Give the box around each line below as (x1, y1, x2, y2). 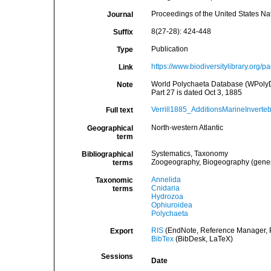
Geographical (87, 124, 133, 132)
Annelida (151, 175, 181, 184)
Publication (151, 45, 188, 53)
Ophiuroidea (151, 201, 192, 209)
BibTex (151, 235, 174, 243)
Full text (105, 106, 133, 114)
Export (109, 227, 133, 235)
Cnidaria (151, 184, 180, 192)
